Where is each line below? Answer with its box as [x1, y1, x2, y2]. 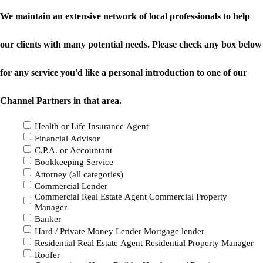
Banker [35, 214, 61, 224]
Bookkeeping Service [35, 157, 113, 167]
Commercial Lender [35, 181, 107, 191]
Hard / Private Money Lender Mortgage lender [35, 226, 204, 236]
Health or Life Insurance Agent [35, 122, 149, 131]
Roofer [35, 250, 60, 260]
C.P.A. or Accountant [35, 145, 112, 155]
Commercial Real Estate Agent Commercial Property [35, 191, 227, 201]
